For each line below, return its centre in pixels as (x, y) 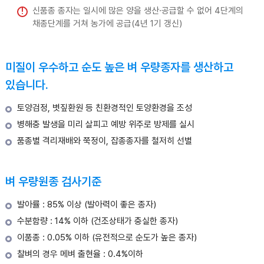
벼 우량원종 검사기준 (53, 181)
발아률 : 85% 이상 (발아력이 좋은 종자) (86, 204)
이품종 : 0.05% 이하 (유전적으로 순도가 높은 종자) (107, 237)
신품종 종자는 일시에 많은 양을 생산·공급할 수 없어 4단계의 (138, 10)
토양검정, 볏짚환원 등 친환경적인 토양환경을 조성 (104, 108)
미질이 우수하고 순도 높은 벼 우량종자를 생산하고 (119, 67)
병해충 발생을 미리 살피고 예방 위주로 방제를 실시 (105, 124)
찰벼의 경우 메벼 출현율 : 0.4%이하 (80, 254)
